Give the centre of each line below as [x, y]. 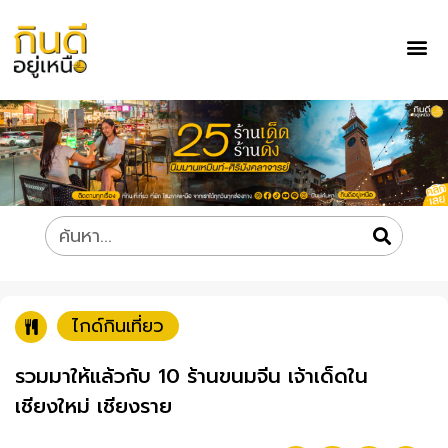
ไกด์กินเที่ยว [118, 326]
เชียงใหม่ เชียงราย [93, 406]
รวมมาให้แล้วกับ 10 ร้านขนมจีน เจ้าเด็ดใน [191, 376]
